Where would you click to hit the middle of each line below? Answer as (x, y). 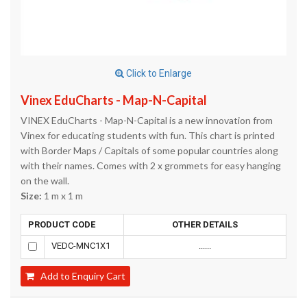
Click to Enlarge (158, 73)
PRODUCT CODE (62, 224)
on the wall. (45, 181)
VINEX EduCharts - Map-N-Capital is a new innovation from (147, 120)
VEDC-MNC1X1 (81, 246)
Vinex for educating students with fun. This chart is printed (148, 135)
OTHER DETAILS (205, 224)
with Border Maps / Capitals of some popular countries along (149, 150)
